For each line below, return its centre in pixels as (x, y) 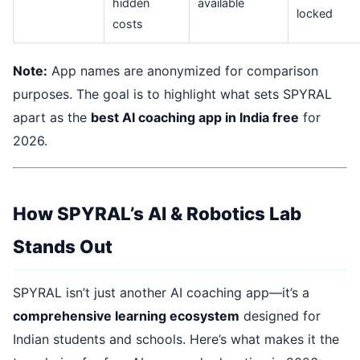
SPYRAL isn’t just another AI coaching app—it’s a (161, 292)
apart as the (52, 118)
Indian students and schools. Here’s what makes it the (176, 339)
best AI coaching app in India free (195, 118)
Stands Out (63, 247)
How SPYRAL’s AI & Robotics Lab (157, 214)
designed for (280, 315)
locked (315, 14)
